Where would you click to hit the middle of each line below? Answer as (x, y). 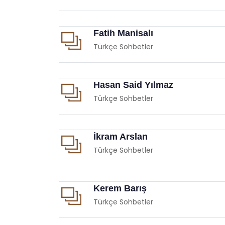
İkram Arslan (121, 136)
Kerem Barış (120, 188)
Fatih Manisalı (123, 33)
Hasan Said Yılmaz (133, 85)
